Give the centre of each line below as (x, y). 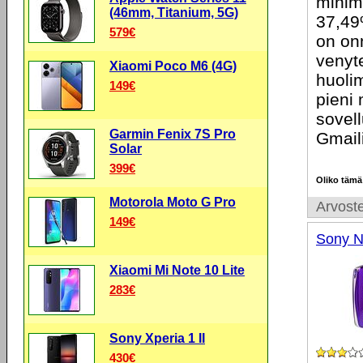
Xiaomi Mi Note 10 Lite (177, 270)
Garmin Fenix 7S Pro (173, 134)
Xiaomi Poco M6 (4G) (173, 66)
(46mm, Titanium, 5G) (174, 13)
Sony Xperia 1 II (157, 338)
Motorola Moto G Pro (173, 202)
